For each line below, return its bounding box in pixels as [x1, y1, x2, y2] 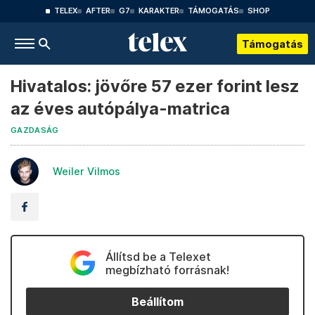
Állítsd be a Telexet [105, 250, 211, 264]
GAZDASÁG [11, 126, 59, 135]
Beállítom [131, 295, 184, 309]
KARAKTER [138, 6, 179, 15]
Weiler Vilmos [53, 165, 120, 177]
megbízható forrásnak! [105, 263, 229, 277]
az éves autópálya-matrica [11, 98, 230, 119]
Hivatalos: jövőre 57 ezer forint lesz [11, 76, 300, 96]
